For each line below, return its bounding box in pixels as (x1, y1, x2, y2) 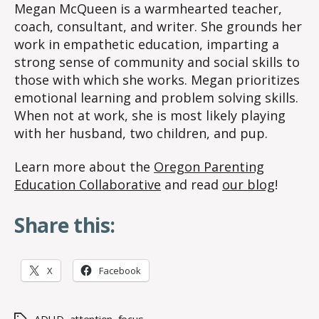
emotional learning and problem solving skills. (14, 88, 298, 106)
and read (161, 176, 222, 194)
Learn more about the (14, 158, 154, 176)
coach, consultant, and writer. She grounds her (14, 17, 302, 35)
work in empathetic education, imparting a (14, 35, 279, 53)
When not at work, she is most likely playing (14, 106, 286, 124)
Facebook (99, 263, 141, 277)
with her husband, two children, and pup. (14, 124, 268, 142)
